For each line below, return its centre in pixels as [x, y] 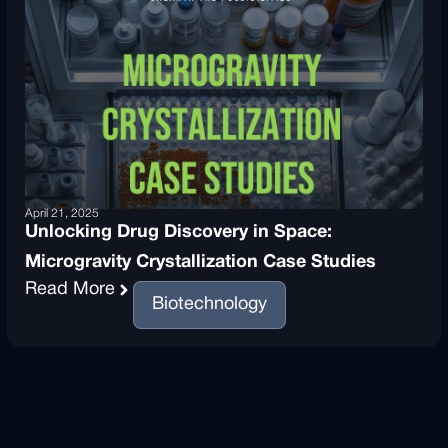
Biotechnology [210, 304]
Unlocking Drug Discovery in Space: [179, 232]
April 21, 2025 [62, 213]
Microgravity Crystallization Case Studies [201, 262]
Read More [70, 289]
